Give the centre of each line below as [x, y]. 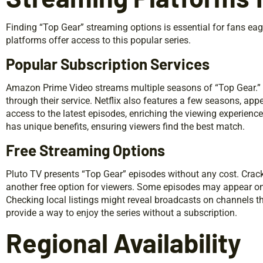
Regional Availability [124, 242]
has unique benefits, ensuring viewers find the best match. [125, 126]
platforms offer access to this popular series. [98, 40]
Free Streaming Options [85, 150]
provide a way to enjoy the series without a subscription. [122, 213]
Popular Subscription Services [108, 63]
